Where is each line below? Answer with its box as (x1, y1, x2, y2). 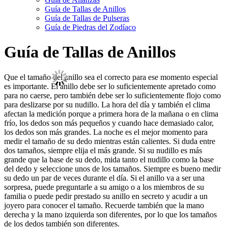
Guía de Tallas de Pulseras (45, 14, 129, 22)
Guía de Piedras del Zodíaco (45, 23, 136, 32)
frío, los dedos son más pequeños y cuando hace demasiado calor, (4, 118, 214, 127)
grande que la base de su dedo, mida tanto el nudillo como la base (4, 155, 214, 164)
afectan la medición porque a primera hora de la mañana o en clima (4, 109, 218, 118)
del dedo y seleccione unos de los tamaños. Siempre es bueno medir (4, 164, 221, 173)
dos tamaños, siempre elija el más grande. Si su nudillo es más (4, 146, 202, 155)
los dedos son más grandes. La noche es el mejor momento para (4, 127, 208, 136)
